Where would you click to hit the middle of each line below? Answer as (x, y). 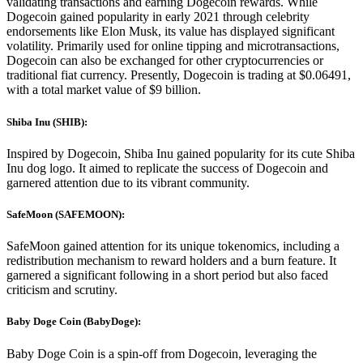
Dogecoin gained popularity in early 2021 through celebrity (158, 17)
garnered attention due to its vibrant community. (128, 182)
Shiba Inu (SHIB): (48, 122)
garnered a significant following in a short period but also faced (167, 275)
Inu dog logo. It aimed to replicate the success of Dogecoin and (167, 168)
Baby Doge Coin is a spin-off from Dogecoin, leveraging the (162, 353)
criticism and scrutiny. (62, 290)
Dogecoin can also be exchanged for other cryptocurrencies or (165, 61)
